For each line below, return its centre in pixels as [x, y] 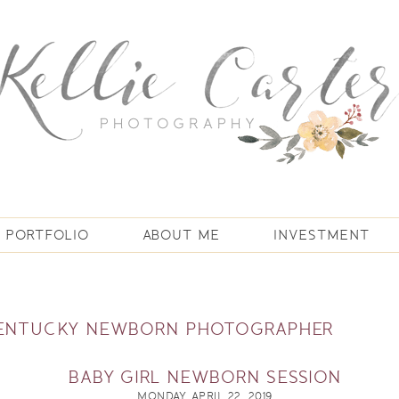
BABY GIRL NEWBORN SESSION [205, 378]
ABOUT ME [181, 235]
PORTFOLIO [47, 235]
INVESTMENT [321, 235]
